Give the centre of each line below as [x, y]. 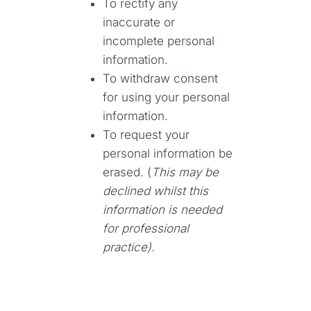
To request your [146, 135]
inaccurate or [138, 23]
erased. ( [127, 173]
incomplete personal [158, 41]
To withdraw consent [160, 79]
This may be [185, 173]
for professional [145, 229]
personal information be [167, 154]
